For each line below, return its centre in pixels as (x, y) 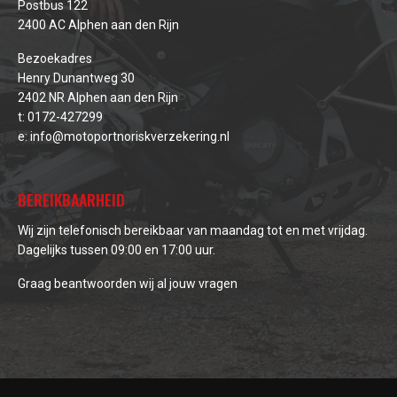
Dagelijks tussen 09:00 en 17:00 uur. (117, 249)
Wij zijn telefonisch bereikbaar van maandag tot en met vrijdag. (193, 230)
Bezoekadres (55, 58)
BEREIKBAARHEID (71, 199)
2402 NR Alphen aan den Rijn (98, 97)
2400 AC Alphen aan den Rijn (98, 24)
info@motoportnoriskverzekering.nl (130, 136)
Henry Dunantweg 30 (76, 78)
